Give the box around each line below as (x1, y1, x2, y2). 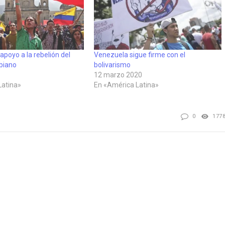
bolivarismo (93, 60, 131, 69)
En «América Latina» (93, 80, 159, 89)
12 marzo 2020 (93, 70, 142, 79)
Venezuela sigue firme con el (93, 50, 185, 59)
